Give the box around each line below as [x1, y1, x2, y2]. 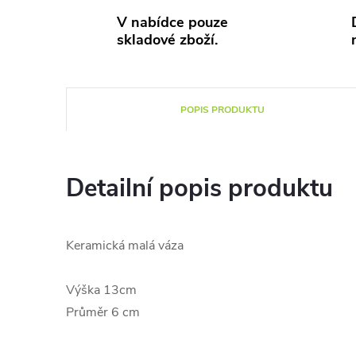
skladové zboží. [117, 30, 218, 49]
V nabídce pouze [117, 13, 228, 32]
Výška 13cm [66, 281, 137, 299]
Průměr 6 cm [66, 304, 140, 321]
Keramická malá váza [66, 237, 184, 254]
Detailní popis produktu [66, 172, 333, 205]
